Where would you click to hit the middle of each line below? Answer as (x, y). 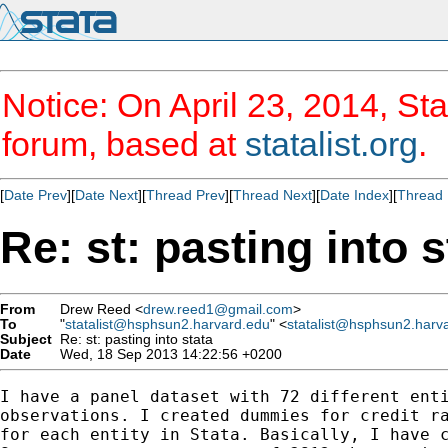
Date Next (106, 195)
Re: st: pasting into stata (132, 339)
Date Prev (35, 195)
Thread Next (272, 195)
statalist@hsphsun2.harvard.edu (167, 324)
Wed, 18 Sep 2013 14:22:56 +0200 (167, 354)
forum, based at (123, 144)
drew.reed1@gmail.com (218, 309)
